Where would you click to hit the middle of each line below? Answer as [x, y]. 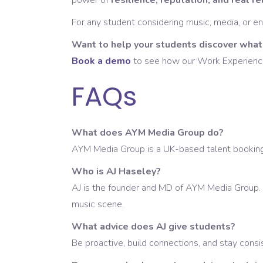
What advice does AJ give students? [154, 227]
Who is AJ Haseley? [116, 172]
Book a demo [101, 61]
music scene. [98, 205]
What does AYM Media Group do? [148, 133]
